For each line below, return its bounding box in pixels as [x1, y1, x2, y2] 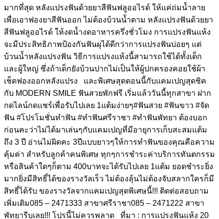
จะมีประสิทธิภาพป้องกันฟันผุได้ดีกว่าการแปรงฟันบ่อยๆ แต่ [4, 40, 201, 48]
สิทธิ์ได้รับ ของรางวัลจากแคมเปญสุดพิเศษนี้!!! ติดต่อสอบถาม [4, 186, 209, 195]
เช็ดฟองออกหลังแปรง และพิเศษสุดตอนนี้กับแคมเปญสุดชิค [4, 76, 206, 85]
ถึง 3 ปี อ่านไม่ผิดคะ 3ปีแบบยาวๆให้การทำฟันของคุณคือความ [4, 137, 215, 146]
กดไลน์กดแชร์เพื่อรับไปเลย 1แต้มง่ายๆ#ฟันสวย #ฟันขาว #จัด [4, 101, 209, 109]
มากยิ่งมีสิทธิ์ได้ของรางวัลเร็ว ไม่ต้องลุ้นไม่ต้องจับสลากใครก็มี [4, 174, 214, 183]
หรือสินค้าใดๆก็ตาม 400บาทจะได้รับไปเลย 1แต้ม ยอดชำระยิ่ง [4, 162, 213, 171]
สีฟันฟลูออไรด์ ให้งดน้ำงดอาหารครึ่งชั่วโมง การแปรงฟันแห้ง [4, 27, 211, 36]
